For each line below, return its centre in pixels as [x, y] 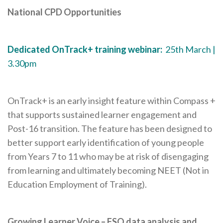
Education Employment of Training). [77, 184]
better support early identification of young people [106, 143]
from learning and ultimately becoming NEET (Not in [108, 170]
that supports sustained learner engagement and [102, 115]
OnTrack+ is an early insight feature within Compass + [111, 101]
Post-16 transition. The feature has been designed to [110, 129]
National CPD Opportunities [64, 12]
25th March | [190, 50]
